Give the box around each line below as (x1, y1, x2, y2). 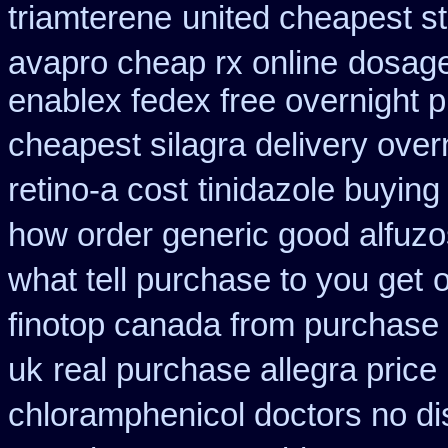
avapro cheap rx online (8, 45, 338, 81)
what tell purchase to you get (8, 262, 423, 298)
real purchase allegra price (53, 352, 437, 388)
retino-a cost (8, 172, 188, 208)
